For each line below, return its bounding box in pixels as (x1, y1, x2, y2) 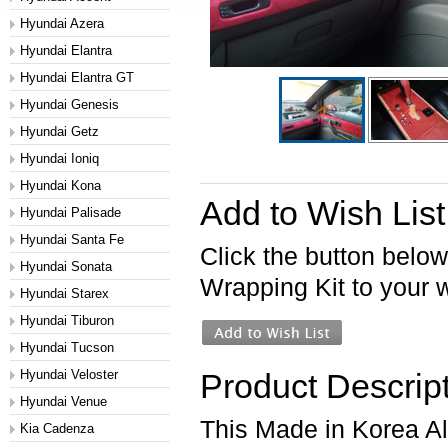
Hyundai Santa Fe (20, 232, 124, 247)
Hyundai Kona (20, 178, 101, 193)
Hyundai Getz (20, 124, 99, 139)
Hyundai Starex (20, 286, 109, 301)
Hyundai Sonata (20, 259, 112, 274)
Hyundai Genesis (20, 97, 119, 112)
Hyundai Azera (20, 16, 104, 31)
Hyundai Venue (20, 394, 107, 409)
